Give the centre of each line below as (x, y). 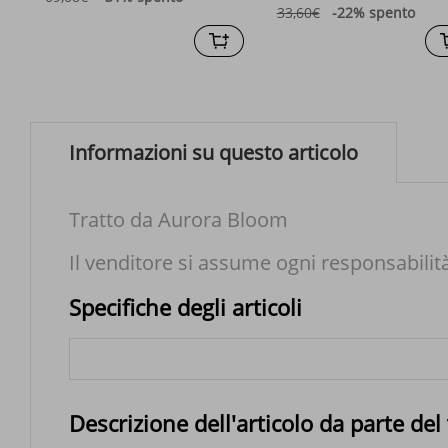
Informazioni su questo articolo (213, 152)
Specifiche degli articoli (185, 306)
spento (391, 12)
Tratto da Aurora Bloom (178, 219)
